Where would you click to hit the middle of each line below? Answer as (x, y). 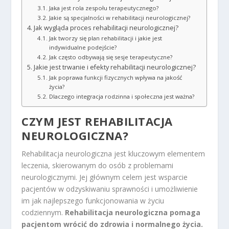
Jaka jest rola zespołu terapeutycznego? (104, 8)
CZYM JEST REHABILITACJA (97, 121)
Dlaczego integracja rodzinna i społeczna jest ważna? (121, 96)
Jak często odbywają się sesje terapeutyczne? (110, 57)
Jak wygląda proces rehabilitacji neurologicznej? (106, 28)
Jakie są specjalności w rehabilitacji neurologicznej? (119, 17)
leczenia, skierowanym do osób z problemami (98, 165)
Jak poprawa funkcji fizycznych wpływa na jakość (115, 77)
